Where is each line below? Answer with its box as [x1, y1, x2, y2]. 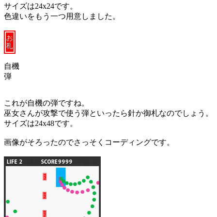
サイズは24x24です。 [4, 1, 77, 10]
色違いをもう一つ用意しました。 [4, 12, 120, 20]
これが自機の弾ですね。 [4, 98, 89, 107]
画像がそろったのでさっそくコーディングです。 [4, 138, 174, 146]
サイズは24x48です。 [4, 119, 77, 127]
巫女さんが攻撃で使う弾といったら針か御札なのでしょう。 [4, 108, 213, 117]
